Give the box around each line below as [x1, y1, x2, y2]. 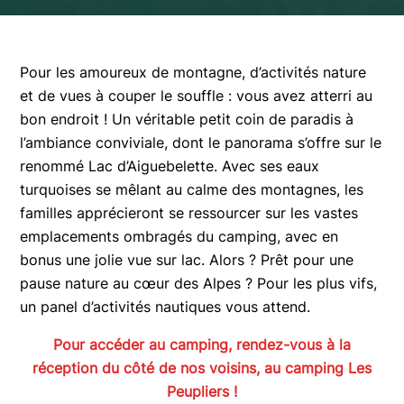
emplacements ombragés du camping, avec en [20, 227, 339, 245]
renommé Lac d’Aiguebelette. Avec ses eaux [20, 157, 320, 175]
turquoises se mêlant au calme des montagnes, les [20, 180, 364, 198]
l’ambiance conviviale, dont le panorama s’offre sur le [20, 133, 382, 151]
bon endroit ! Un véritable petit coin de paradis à [20, 110, 354, 128]
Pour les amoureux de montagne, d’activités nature [20, 63, 367, 81]
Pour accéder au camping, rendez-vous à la [53, 335, 351, 353]
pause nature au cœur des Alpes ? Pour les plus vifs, [20, 274, 378, 292]
